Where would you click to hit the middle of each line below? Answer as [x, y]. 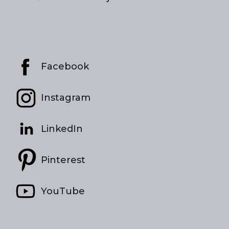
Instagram [66, 97]
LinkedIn [62, 129]
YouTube [63, 191]
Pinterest [63, 160]
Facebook [65, 66]
